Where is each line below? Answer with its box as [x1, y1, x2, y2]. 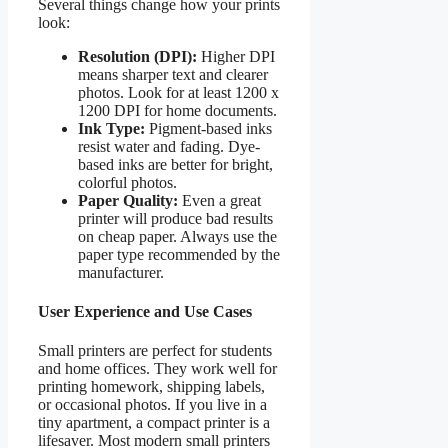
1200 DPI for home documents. [78, 101, 277, 119]
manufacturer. [78, 263, 164, 281]
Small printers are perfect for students [38, 342, 272, 360]
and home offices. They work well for [38, 360, 277, 378]
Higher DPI [197, 47, 275, 65]
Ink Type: [78, 119, 145, 137]
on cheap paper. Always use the [78, 227, 277, 245]
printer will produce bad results [78, 209, 273, 227]
